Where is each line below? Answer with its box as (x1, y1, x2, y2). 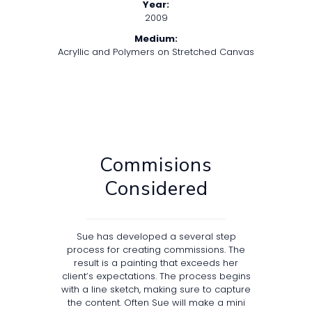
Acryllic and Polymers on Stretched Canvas (58, 45, 254, 59)
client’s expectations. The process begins (61, 270, 251, 283)
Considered (104, 175, 208, 203)
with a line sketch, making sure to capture (61, 283, 251, 297)
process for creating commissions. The (67, 243, 245, 257)
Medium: (134, 32, 178, 46)
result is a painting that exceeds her (74, 256, 238, 270)
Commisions (100, 152, 212, 179)
